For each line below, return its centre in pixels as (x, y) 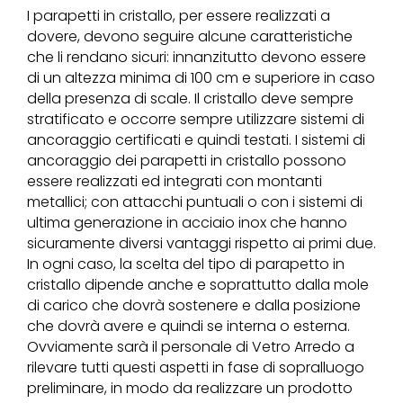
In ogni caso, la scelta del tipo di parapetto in (186, 264)
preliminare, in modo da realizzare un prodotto (190, 388)
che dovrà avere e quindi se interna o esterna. (188, 326)
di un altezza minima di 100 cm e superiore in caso (201, 77)
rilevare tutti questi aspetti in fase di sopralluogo (196, 367)
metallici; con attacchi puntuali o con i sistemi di (195, 201)
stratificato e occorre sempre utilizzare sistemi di (196, 119)
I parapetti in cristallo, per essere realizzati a (179, 15)
